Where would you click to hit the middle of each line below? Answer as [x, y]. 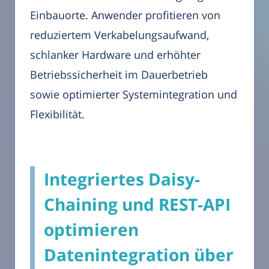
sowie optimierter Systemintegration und [134, 95]
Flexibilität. [57, 114]
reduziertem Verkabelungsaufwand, [119, 35]
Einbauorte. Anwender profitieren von [125, 15]
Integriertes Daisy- [122, 179]
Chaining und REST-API [137, 204]
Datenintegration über [139, 255]
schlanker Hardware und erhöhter [115, 55]
